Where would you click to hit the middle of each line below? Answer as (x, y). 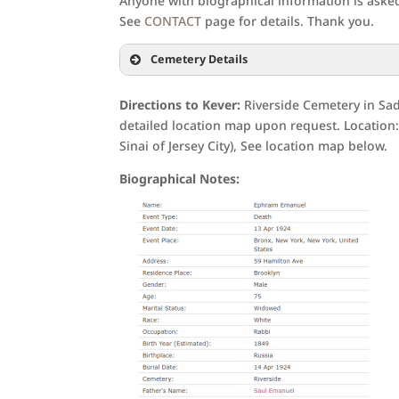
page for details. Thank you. (288, 21)
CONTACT (173, 21)
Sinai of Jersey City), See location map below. (254, 146)
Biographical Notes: (180, 179)
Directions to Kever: (180, 105)
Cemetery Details (199, 59)
